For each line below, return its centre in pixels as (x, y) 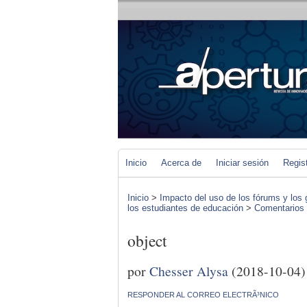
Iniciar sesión (242, 163)
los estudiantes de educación (185, 208)
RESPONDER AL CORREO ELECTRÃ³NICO (203, 294)
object (147, 241)
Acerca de (181, 163)
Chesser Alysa (189, 270)
